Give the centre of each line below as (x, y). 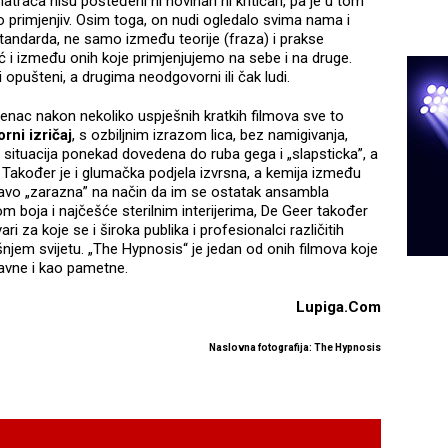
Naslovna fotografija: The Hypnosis (294, 348)
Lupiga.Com (338, 307)
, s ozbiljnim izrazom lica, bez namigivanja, (210, 135)
